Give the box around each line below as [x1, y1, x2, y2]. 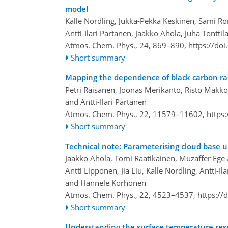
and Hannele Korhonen [65, 178, 146, 188]
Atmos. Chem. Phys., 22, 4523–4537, [65, 190, 197, 201]
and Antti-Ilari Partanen [65, 97, 147, 107]
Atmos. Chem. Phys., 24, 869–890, [65, 40, 188, 51]
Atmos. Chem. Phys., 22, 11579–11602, [65, 109, 207, 120]
